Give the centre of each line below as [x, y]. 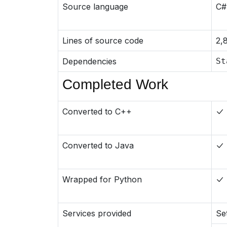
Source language [95, 7]
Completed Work [115, 84]
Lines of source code [103, 41]
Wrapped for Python [102, 179]
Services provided [97, 213]
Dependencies [89, 61]
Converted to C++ [97, 111]
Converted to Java [98, 145]
